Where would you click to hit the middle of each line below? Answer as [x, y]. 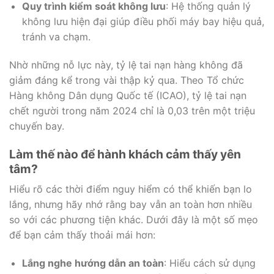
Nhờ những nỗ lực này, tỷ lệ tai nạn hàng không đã [126, 65]
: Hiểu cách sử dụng [209, 263]
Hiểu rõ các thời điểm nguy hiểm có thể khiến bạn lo [131, 189]
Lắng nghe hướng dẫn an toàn [93, 263]
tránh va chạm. [56, 37]
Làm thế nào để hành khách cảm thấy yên [125, 154]
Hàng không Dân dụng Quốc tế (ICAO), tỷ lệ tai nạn [128, 95]
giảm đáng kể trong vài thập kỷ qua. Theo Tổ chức [127, 80]
